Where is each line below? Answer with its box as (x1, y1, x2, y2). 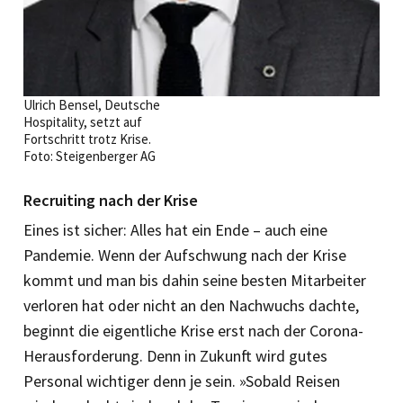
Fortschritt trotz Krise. (23, 130, 151, 148)
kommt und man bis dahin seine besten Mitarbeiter (23, 270, 366, 291)
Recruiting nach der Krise (23, 190, 198, 211)
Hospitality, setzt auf (23, 113, 142, 131)
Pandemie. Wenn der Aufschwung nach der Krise (23, 245, 346, 266)
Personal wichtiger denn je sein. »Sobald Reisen (23, 371, 340, 392)
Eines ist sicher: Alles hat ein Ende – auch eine (23, 219, 327, 241)
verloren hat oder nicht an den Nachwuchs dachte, (23, 295, 359, 317)
